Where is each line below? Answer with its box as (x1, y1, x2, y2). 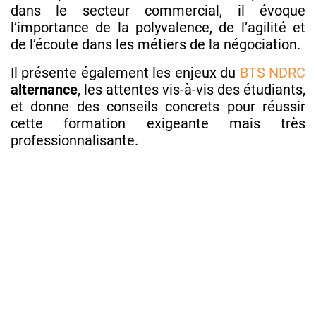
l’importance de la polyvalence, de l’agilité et (11, 18, 305, 36)
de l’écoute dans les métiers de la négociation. (11, 35, 300, 53)
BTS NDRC (239, 63, 306, 81)
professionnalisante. (11, 131, 138, 149)
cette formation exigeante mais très (11, 114, 305, 132)
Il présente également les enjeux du (11, 63, 240, 81)
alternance (11, 80, 78, 98)
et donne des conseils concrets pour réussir (11, 97, 305, 115)
